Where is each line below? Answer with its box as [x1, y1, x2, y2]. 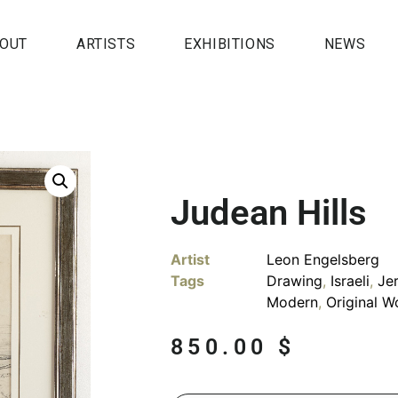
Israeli [330, 272, 370, 290]
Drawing [267, 272, 322, 290]
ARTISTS [76, 36, 136, 52]
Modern [267, 293, 318, 311]
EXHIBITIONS [184, 36, 275, 52]
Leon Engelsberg [267, 251, 379, 268]
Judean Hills [171, 192, 367, 234]
